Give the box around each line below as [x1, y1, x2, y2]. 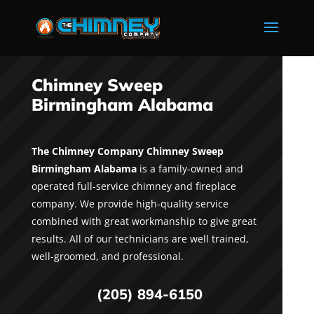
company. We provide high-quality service [31, 196, 228, 210]
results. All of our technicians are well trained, [31, 231, 249, 245]
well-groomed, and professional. [31, 249, 184, 263]
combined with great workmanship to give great [31, 214, 257, 228]
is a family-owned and [136, 161, 243, 175]
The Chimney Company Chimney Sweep [31, 144, 224, 158]
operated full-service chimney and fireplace [31, 179, 236, 193]
